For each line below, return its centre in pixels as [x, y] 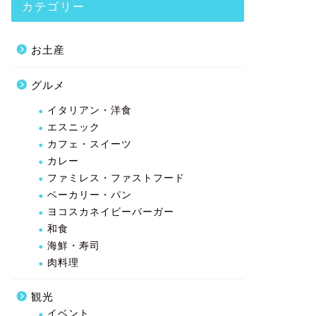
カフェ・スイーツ [89, 144]
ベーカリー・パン [89, 195]
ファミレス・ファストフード [116, 178]
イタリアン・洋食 [89, 110]
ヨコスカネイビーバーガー [110, 212]
